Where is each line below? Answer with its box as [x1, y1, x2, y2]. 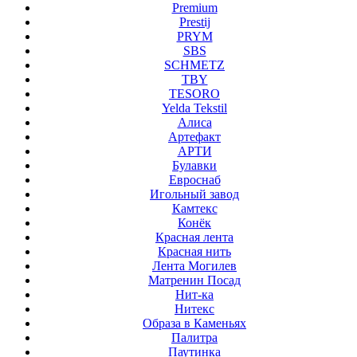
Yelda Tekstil [162, 100, 227, 115]
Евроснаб [168, 172, 221, 186]
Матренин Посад [148, 273, 241, 287]
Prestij [178, 14, 210, 29]
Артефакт [168, 129, 221, 143]
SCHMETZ [164, 57, 225, 72]
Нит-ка [175, 287, 214, 301]
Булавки [172, 158, 217, 172]
